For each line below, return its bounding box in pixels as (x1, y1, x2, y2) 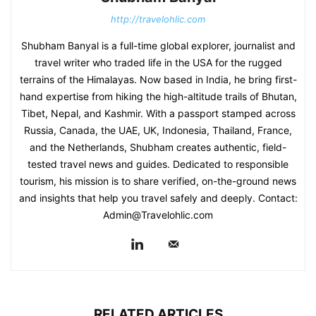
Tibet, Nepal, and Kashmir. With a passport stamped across (20, 107, 296, 119)
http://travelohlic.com (111, 13, 205, 25)
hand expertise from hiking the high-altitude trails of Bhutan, (19, 90, 297, 102)
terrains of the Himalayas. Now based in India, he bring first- (19, 73, 297, 85)
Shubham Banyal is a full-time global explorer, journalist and (20, 39, 296, 51)
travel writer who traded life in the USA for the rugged (34, 56, 282, 68)
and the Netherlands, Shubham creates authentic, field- (30, 140, 286, 153)
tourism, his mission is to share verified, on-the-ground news (20, 174, 296, 187)
